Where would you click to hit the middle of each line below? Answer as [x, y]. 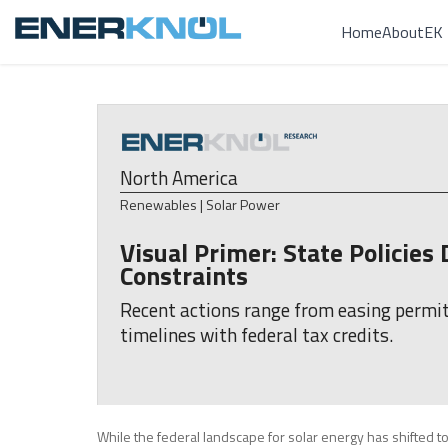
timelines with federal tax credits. [256, 334]
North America [179, 177]
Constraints [184, 275]
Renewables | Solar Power [200, 204]
